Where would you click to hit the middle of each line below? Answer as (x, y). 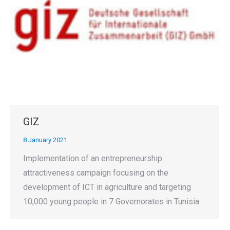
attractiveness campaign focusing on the (96, 172)
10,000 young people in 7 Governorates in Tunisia (111, 201)
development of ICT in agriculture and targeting (107, 187)
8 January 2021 (45, 140)
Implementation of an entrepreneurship (93, 158)
